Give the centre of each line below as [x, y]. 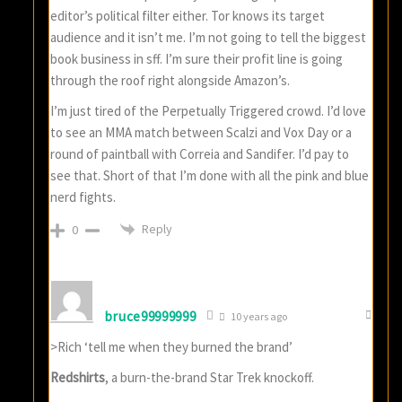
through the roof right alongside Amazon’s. [170, 80]
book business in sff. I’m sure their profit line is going [197, 58]
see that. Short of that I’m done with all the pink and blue [210, 175]
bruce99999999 [151, 316]
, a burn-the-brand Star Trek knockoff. [210, 378]
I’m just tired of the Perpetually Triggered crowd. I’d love [209, 110]
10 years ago [258, 317]
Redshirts [78, 378]
